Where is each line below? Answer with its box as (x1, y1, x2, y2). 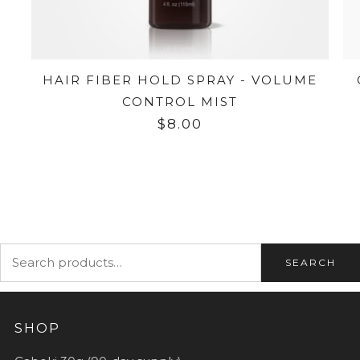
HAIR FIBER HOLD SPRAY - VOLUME (43, 72, 317, 88)
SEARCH (285, 256, 336, 268)
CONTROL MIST (122, 93, 238, 109)
